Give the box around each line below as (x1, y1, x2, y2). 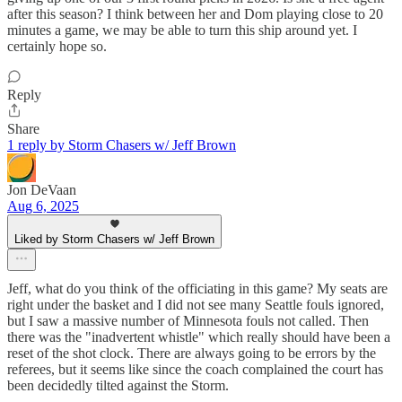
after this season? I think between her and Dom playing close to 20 (7, 5, 383, 22)
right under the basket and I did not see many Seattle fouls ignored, (7, 296, 384, 312)
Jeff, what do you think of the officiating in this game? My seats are (7, 280, 388, 296)
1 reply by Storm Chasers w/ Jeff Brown (7, 136, 236, 153)
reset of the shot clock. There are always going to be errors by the (7, 345, 376, 361)
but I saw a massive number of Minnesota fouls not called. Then (7, 312, 369, 328)
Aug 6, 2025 (7, 197, 79, 214)
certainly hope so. (7, 38, 107, 54)
